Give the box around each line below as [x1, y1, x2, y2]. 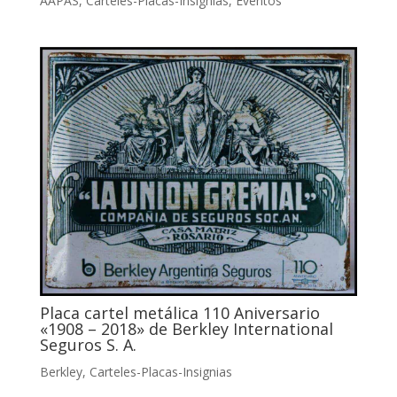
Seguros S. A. [39, 334, 136, 356]
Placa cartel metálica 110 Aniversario [39, 302, 320, 324]
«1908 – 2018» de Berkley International [39, 318, 333, 340]
